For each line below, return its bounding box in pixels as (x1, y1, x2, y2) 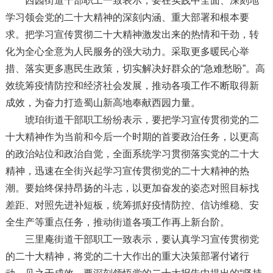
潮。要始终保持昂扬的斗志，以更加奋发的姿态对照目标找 (5, 183, 259, 194)
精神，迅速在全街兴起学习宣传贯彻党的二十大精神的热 (5, 166, 249, 177)
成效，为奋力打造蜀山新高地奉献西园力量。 (5, 97, 200, 108)
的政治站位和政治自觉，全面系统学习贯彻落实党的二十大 (5, 149, 259, 160)
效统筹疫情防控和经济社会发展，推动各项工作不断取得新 (5, 80, 259, 91)
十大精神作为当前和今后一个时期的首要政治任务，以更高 (5, 132, 259, 143)
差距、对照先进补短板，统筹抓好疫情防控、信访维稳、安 (5, 200, 259, 211)
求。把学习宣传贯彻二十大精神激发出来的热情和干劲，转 (5, 29, 259, 40)
